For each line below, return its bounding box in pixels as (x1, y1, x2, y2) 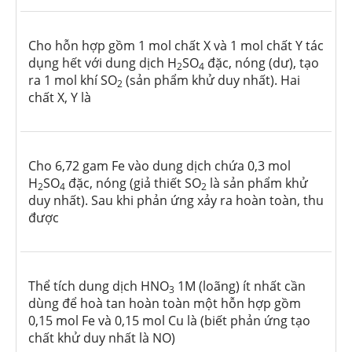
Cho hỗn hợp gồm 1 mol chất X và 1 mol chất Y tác (28, 37, 324, 55)
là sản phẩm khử (207, 174, 308, 192)
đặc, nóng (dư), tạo (204, 54, 319, 72)
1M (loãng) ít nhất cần (174, 277, 306, 295)
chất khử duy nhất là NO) (28, 329, 175, 347)
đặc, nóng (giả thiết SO (65, 174, 201, 192)
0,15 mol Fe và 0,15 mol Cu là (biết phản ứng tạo (28, 312, 310, 330)
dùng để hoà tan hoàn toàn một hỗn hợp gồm (28, 295, 301, 313)
